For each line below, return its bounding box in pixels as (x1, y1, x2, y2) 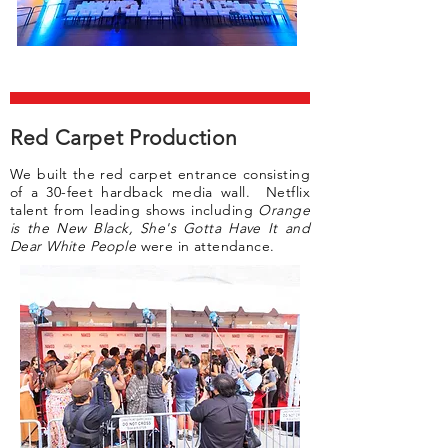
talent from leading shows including (10, 201, 259, 219)
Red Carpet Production (10, 125, 238, 150)
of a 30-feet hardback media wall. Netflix (10, 183, 310, 201)
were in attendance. (136, 237, 279, 255)
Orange (258, 201, 310, 219)
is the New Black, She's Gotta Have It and (10, 219, 310, 237)
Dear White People (10, 237, 137, 255)
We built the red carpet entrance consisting (10, 165, 310, 183)
